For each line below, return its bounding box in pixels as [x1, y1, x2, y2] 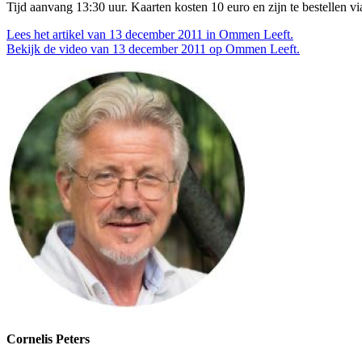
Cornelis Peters [6, 332, 90, 347]
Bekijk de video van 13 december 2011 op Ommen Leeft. [6, 42, 300, 57]
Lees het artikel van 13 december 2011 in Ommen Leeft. [6, 27, 293, 42]
